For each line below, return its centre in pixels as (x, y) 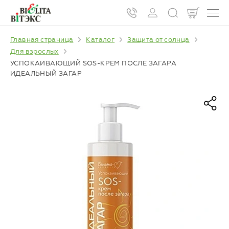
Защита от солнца (158, 40)
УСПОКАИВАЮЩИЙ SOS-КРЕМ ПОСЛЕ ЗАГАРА (93, 63)
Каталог (100, 40)
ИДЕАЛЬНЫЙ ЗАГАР (46, 73)
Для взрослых (35, 51)
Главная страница (42, 40)
